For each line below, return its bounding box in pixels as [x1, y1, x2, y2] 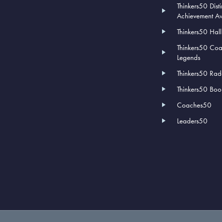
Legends [176, 52, 200, 62]
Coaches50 [176, 100, 212, 110]
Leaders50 [176, 115, 208, 126]
